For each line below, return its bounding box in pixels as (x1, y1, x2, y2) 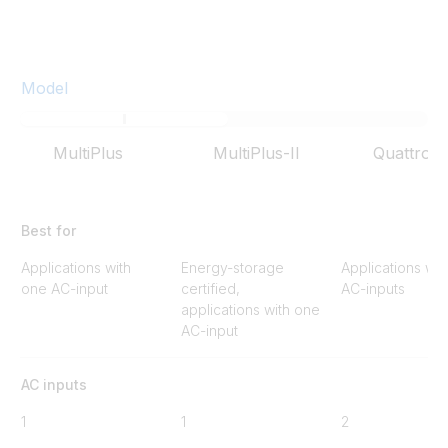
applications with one (181, 301, 320, 318)
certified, (181, 280, 240, 297)
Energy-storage (181, 259, 284, 276)
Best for (21, 222, 76, 239)
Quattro (373, 143, 431, 163)
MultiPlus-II (213, 143, 300, 163)
